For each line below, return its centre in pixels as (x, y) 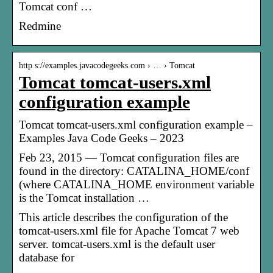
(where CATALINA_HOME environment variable (136, 184)
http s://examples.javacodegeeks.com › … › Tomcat (107, 65)
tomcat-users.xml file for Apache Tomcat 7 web (129, 230)
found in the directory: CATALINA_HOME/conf (134, 171)
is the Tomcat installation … (84, 197)
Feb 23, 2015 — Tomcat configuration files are (129, 157)
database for (47, 257)
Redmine (40, 26)
